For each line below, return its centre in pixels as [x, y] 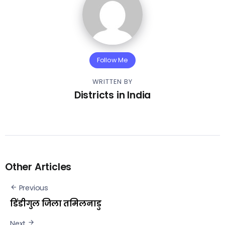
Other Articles [38, 167]
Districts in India [113, 95]
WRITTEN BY [113, 82]
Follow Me [113, 60]
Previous [34, 188]
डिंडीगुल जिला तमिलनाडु [56, 203]
